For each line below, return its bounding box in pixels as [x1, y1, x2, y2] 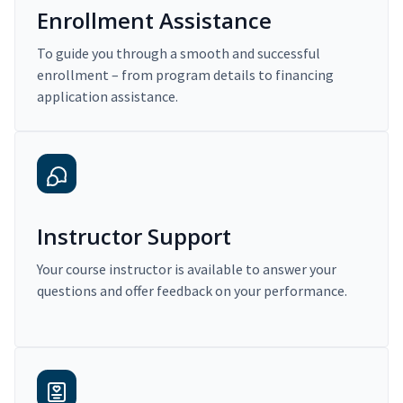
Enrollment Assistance [37, 5, 272, 36]
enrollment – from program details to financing [37, 66, 334, 85]
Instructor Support [37, 221, 231, 252]
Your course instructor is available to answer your [37, 260, 336, 279]
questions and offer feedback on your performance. [37, 282, 347, 300]
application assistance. [37, 87, 178, 106]
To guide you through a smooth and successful [37, 44, 320, 63]
